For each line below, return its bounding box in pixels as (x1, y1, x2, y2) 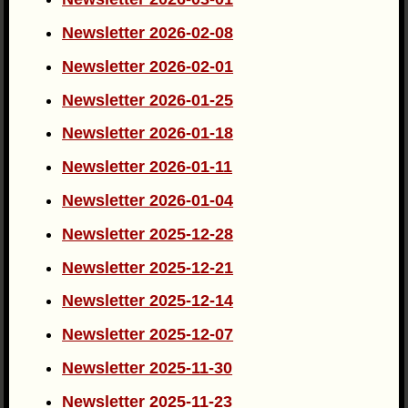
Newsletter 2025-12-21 (62, 258, 234, 277)
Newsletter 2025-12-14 (62, 291, 234, 311)
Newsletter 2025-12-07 (62, 325, 234, 344)
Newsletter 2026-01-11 (62, 158, 233, 177)
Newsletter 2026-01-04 (62, 191, 234, 210)
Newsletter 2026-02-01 (62, 56, 234, 76)
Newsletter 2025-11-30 (62, 359, 233, 378)
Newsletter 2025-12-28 (62, 224, 234, 243)
